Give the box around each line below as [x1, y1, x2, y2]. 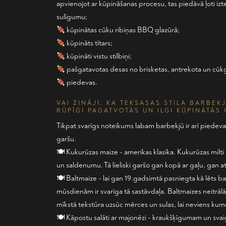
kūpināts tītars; [65, 38, 113, 48]
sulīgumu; [56, 12, 87, 22]
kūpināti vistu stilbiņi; [65, 51, 132, 61]
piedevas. [65, 78, 98, 87]
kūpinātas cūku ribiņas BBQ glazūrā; [65, 25, 180, 35]
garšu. [56, 134, 76, 144]
